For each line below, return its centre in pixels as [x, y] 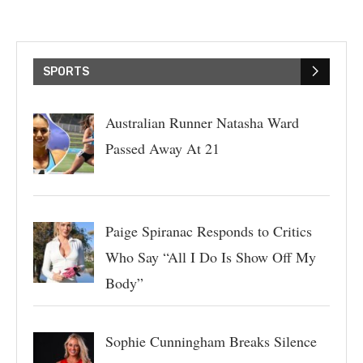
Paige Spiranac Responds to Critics [208, 231]
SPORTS [66, 71]
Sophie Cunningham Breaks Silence [211, 341]
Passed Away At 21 [162, 148]
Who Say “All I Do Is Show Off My [210, 256]
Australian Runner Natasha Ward [202, 122]
